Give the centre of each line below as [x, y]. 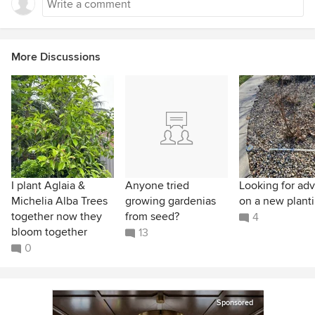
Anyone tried [157, 186]
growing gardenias [171, 201]
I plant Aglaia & [48, 186]
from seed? [152, 217]
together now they [57, 217]
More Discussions [56, 57]
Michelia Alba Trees [59, 201]
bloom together [49, 232]
